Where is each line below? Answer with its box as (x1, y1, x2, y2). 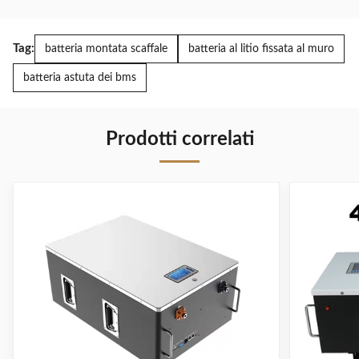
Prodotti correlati (105, 130, 254, 149)
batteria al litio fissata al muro (188, 43, 334, 54)
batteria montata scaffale (45, 43, 167, 54)
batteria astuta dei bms (23, 72, 136, 83)
